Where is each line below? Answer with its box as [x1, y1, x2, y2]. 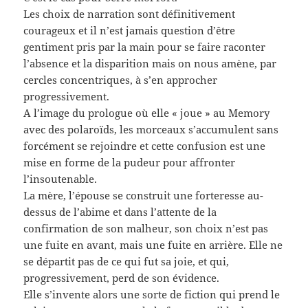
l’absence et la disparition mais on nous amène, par [23, 56, 277, 70]
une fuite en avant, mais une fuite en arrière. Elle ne [23, 237, 283, 252]
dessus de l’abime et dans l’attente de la [23, 204, 217, 219]
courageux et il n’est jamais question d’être [23, 23, 236, 37]
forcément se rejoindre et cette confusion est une [23, 138, 266, 153]
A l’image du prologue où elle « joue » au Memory [23, 105, 270, 120]
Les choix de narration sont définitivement [23, 6, 236, 21]
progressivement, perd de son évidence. [23, 270, 220, 285]
